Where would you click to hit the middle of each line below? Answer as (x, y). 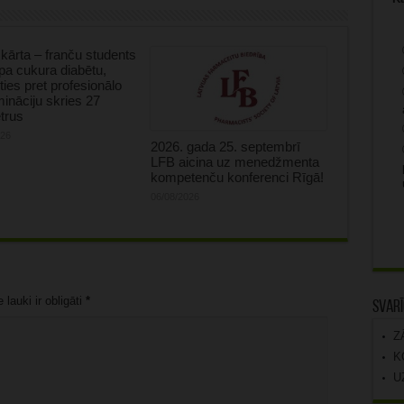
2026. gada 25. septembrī (225, 146)
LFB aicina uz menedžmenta (234, 161)
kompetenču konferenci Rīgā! (237, 177)
